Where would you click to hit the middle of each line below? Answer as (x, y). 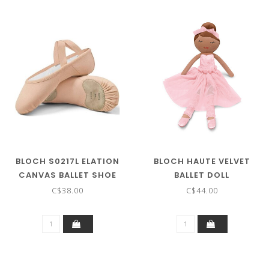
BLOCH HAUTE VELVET (202, 161)
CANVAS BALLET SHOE (67, 175)
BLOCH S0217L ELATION (67, 161)
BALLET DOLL (202, 175)
